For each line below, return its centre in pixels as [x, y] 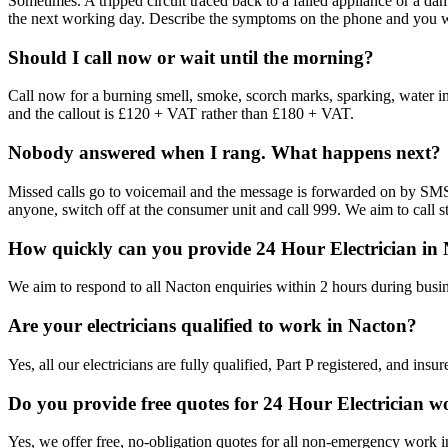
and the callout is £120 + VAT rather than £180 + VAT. [181, 114]
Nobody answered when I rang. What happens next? [224, 153]
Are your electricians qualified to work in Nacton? [212, 326]
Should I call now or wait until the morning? [191, 57]
